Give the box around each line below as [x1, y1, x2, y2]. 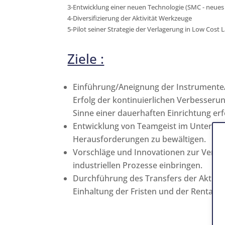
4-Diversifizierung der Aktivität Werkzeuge [67, 13, 192, 23]
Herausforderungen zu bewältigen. [72, 134, 206, 145]
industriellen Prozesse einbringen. [72, 160, 202, 171]
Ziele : [67, 49, 104, 68]
